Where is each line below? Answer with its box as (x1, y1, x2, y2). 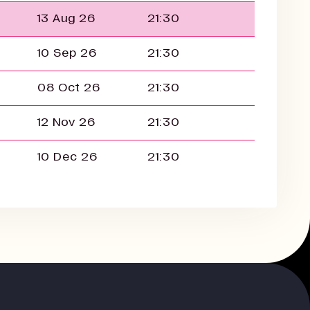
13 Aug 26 (37, 12, 95, 25)
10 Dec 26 (37, 150, 98, 163)
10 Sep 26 (37, 46, 97, 60)
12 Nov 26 (37, 116, 95, 129)
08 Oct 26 (37, 81, 100, 94)
